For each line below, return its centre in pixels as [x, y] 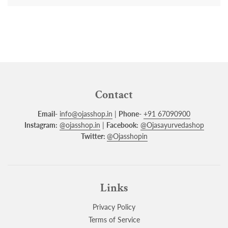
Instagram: [41, 125]
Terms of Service [114, 220]
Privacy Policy [114, 207]
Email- [48, 113]
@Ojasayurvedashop [172, 125]
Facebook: [122, 125]
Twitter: [94, 136]
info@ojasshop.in [86, 113]
